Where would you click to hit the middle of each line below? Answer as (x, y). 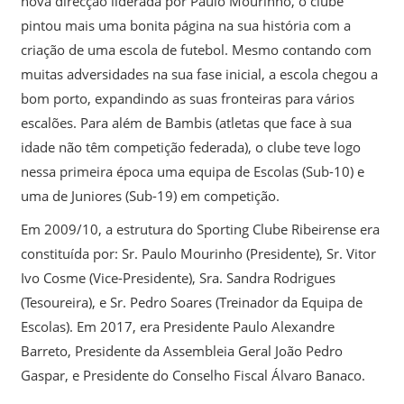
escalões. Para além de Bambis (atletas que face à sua (186, 122)
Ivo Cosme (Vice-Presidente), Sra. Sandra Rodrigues (178, 277)
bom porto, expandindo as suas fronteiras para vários (187, 98)
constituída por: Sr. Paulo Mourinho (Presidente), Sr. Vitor (198, 253)
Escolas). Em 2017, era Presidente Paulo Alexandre (177, 326)
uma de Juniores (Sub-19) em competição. (150, 195)
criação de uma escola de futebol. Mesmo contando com (196, 49)
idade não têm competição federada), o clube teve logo (190, 147)
